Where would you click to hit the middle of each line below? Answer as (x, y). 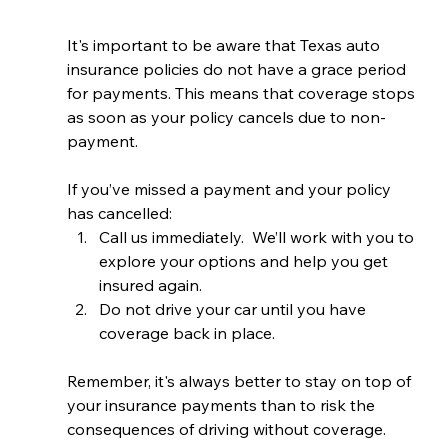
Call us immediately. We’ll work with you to (258, 237)
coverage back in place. (186, 333)
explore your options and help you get (245, 261)
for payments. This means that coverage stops (242, 93)
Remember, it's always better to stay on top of (240, 381)
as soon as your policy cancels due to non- (226, 117)
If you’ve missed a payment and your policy (230, 189)
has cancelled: (119, 213)
